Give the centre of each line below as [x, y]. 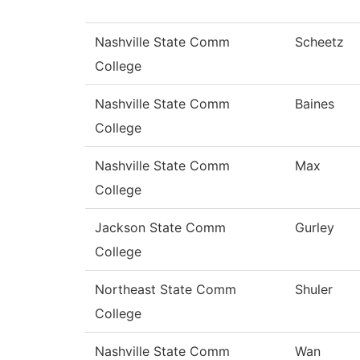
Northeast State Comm [166, 290]
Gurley [315, 228]
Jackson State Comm [160, 228]
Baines [315, 104]
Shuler [314, 290]
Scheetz [319, 42]
